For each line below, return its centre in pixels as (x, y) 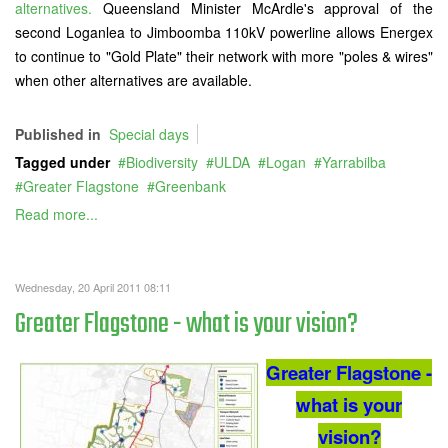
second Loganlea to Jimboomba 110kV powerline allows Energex (224, 32)
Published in (58, 134)
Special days (149, 134)
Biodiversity (162, 162)
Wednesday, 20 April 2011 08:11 (93, 287)
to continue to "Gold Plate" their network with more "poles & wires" (224, 56)
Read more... (56, 214)
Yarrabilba (354, 162)
